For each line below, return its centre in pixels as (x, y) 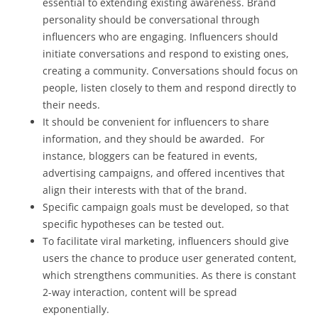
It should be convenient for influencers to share (156, 121)
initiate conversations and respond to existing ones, (166, 53)
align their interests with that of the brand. (145, 190)
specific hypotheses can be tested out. (133, 224)
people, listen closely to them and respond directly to (169, 87)
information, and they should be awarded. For (154, 138)
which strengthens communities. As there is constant (169, 275)
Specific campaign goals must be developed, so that (166, 207)
